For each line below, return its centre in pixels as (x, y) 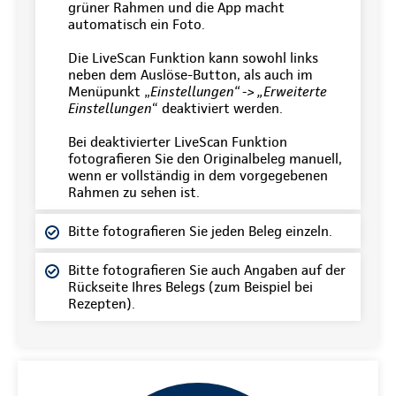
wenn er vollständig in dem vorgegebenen (198, 175)
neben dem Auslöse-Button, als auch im (190, 75)
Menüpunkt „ (109, 91)
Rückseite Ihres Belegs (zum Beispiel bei (190, 287)
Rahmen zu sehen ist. (134, 192)
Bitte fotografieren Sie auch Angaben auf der (207, 270)
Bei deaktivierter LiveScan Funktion (178, 142)
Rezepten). (102, 304)
